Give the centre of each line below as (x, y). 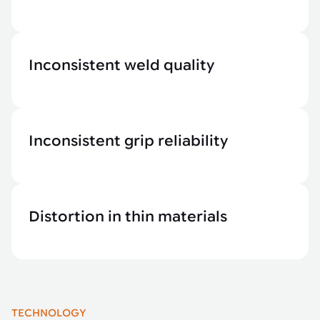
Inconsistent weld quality (121, 65)
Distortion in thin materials (128, 217)
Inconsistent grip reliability (128, 141)
